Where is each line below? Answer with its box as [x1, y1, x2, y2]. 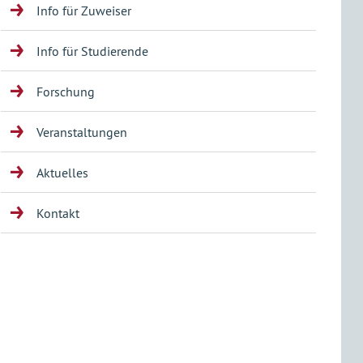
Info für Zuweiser [36, 2, 131, 19]
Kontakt [36, 205, 79, 221]
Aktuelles [36, 164, 88, 181]
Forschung [36, 83, 95, 100]
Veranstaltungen [36, 124, 127, 140]
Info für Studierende [36, 43, 148, 59]
